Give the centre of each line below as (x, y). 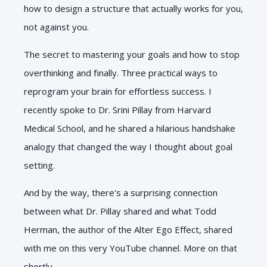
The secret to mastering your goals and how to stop (132, 54)
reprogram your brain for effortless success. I (118, 91)
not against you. (56, 27)
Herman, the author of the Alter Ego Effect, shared (128, 229)
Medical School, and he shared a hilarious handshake (130, 128)
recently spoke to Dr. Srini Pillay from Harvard (117, 109)
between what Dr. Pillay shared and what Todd (120, 211)
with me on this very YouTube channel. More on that (131, 248)
